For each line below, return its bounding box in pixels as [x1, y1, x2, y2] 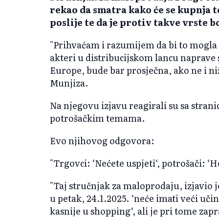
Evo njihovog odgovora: [50, 133, 154, 147]
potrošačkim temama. [50, 111, 145, 125]
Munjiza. [50, 76, 88, 89]
